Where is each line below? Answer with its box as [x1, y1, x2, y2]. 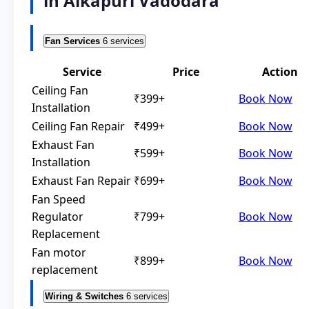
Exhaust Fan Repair [32, 173, 131, 189]
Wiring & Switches [45, 291, 123, 302]
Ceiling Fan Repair [32, 119, 125, 134]
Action [262, 64, 298, 80]
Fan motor [32, 245, 86, 261]
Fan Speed [32, 192, 86, 208]
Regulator [32, 209, 83, 225]
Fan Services [45, 36, 100, 47]
